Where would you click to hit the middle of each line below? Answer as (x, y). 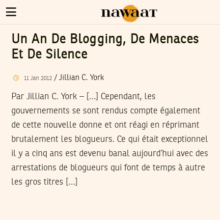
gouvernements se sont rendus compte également (106, 111)
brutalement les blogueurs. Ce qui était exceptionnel (110, 139)
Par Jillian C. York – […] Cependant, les (83, 96)
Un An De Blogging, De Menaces (105, 40)
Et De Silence (50, 55)
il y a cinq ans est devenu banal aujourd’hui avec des (110, 153)
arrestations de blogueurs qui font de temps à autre (108, 168)
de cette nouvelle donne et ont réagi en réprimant (105, 125)
